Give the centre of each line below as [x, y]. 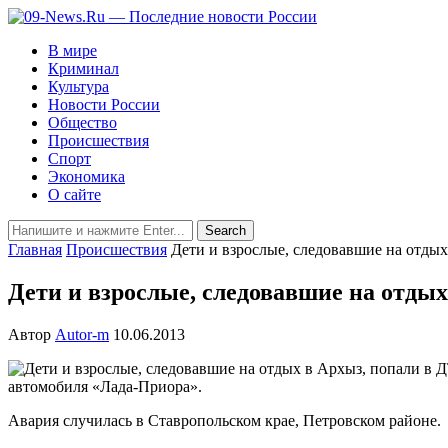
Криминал [83, 68]
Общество [82, 122]
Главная [35, 249]
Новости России [104, 104]
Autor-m [82, 334]
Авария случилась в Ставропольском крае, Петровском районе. [224, 420]
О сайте [74, 194]
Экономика [86, 176]
